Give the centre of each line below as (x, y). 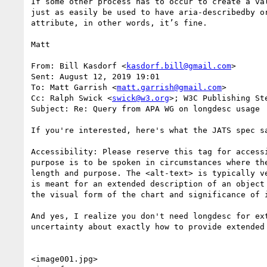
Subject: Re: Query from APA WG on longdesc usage (145, 108)
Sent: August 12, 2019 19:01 (95, 76)
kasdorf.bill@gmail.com (179, 66)
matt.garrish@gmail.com (169, 87)
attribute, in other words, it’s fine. (119, 23)
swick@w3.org (141, 98)
